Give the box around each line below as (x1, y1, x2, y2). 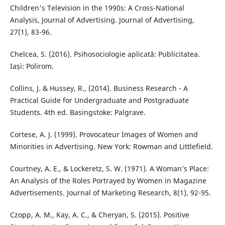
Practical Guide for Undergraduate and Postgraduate (10, 95, 189, 105)
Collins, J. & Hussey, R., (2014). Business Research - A (10, 83, 188, 93)
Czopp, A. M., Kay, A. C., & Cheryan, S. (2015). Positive (10, 210, 189, 220)
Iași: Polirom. (10, 61, 54, 71)
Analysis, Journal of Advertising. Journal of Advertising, (10, 15, 194, 25)
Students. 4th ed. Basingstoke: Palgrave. (10, 107, 146, 118)
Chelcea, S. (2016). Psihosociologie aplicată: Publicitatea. (10, 49, 200, 59)
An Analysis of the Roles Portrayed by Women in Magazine (10, 176, 206, 186)
